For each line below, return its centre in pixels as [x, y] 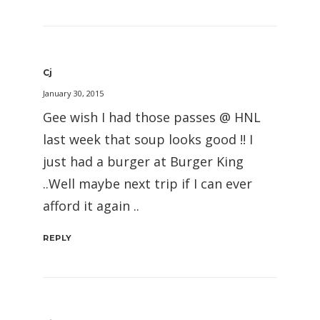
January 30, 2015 [73, 93]
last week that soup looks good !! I [148, 139]
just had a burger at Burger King [143, 161]
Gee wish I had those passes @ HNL [152, 117]
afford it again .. [91, 206]
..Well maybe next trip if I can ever [147, 184]
